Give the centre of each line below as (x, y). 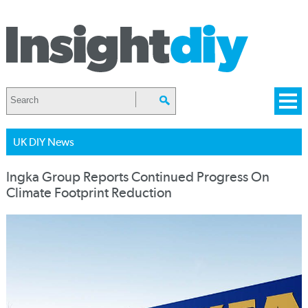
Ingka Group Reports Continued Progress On (137, 177)
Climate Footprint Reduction (89, 193)
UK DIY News (43, 142)
